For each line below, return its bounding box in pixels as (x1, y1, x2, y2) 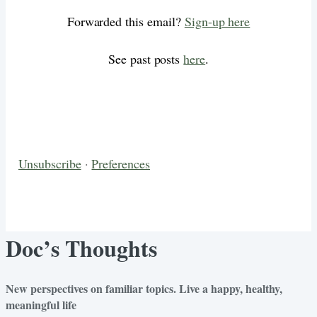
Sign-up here (184, 12, 250, 30)
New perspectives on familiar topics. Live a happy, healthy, (6, 279, 282, 296)
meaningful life (6, 296, 76, 313)
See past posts (108, 50, 184, 67)
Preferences (91, 154, 151, 172)
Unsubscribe (18, 154, 81, 172)
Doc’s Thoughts (6, 231, 157, 265)
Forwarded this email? (67, 12, 185, 30)
